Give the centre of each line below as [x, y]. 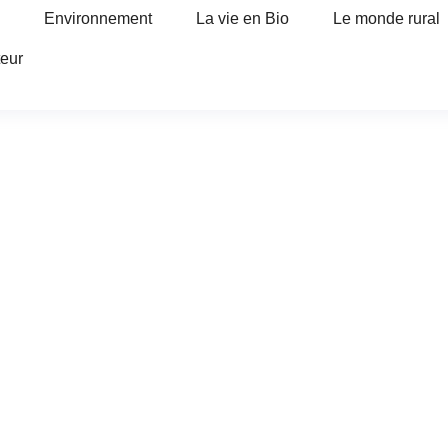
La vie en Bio [242, 18]
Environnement [98, 18]
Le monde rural [386, 18]
